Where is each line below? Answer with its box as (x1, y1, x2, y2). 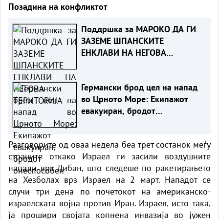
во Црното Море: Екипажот (81, 93, 188, 105)
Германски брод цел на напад (81, 81, 197, 93)
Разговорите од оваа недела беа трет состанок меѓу (8, 138, 211, 150)
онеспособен (81, 116, 132, 128)
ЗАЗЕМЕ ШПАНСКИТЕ (81, 35, 164, 46)
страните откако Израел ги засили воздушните (8, 150, 211, 162)
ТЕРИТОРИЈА (81, 58, 131, 70)
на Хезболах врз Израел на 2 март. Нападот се (8, 174, 211, 185)
